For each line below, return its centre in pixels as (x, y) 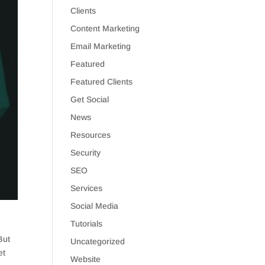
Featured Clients (102, 82)
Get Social (90, 99)
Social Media (95, 206)
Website (86, 259)
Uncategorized (98, 241)
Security (86, 153)
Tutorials (87, 224)
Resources (91, 135)
